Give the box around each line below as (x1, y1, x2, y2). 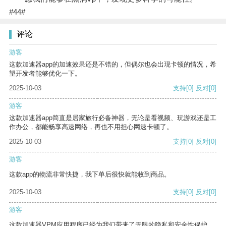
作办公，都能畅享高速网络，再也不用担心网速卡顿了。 (9, 123, 173, 131)
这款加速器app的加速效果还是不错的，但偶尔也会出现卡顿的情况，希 (9, 61, 216, 69)
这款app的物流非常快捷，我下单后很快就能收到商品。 (9, 171, 171, 179)
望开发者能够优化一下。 (9, 70, 81, 78)
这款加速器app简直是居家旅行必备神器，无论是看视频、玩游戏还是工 (9, 114, 216, 122)
